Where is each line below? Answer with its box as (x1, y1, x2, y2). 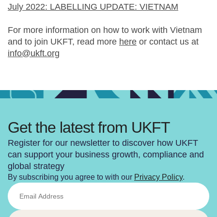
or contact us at (137, 37, 199, 46)
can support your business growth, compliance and (8, 150, 204, 160)
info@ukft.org (8, 48, 60, 58)
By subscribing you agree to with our (8, 173, 134, 182)
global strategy (8, 161, 64, 171)
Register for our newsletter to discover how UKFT (8, 138, 198, 148)
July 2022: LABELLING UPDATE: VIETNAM (8, 2, 178, 12)
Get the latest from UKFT (8, 119, 170, 137)
